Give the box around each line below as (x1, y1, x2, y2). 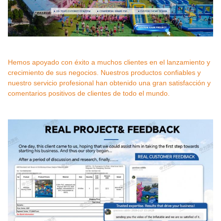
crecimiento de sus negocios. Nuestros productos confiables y (8, 68, 201, 76)
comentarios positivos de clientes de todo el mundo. (8, 89, 170, 97)
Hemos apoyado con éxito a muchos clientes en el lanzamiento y (8, 58, 210, 66)
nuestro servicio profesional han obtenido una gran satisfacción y (8, 78, 211, 87)
